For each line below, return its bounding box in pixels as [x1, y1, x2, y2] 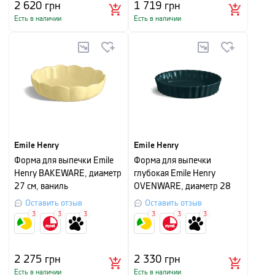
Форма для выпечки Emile [14, 157, 114, 165]
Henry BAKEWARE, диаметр [14, 169, 122, 178]
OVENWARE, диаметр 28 [134, 182, 231, 191]
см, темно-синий [134, 195, 198, 204]
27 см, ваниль [14, 182, 68, 191]
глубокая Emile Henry [134, 169, 215, 178]
